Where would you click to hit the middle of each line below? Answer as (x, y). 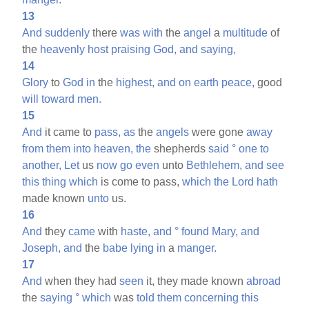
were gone (218, 132)
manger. (197, 248)
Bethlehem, (215, 165)
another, (42, 165)
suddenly (68, 32)
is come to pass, (140, 181)
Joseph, (42, 248)
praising (131, 49)
